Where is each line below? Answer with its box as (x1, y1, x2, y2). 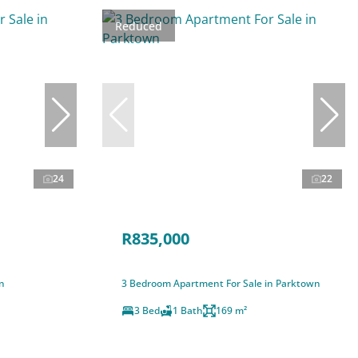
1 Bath (173, 303, 203, 317)
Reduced (115, 18, 162, 34)
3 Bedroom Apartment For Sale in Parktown (121, 276, 320, 290)
